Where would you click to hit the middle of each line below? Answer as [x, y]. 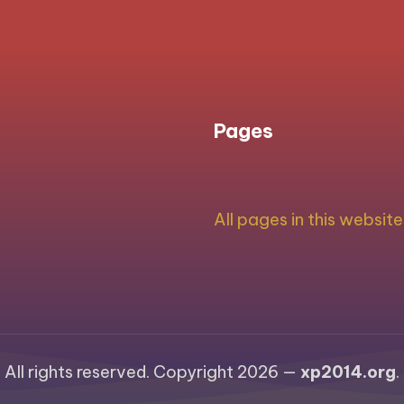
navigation [101, 43]
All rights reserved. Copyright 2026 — [152, 372]
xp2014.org [348, 372]
